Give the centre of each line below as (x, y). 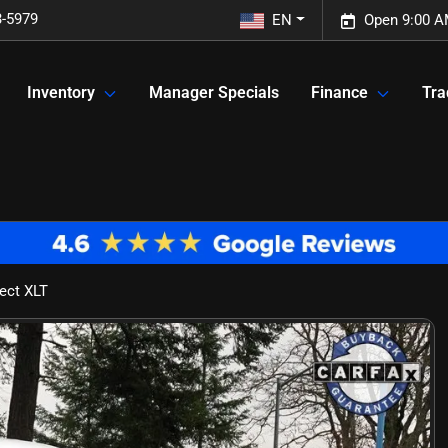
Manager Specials (214, 93)
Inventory (61, 93)
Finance (339, 93)
